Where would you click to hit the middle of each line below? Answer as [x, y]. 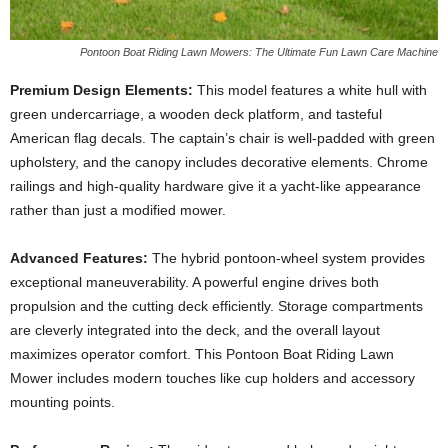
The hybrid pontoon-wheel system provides [286, 258]
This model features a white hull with [310, 90]
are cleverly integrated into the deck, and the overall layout [195, 330]
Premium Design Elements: [101, 90]
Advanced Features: [79, 258]
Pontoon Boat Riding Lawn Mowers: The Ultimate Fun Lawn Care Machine [259, 52]
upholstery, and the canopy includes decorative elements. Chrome [219, 162]
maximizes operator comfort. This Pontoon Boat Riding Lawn [202, 354]
